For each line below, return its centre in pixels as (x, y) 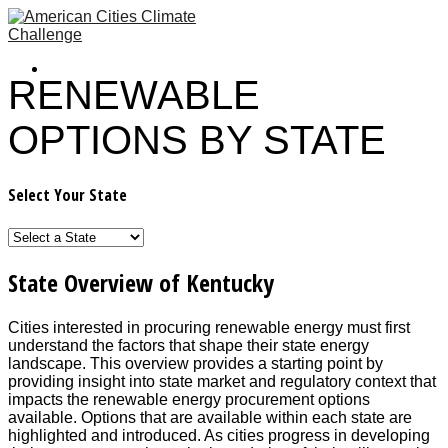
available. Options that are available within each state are (210, 418)
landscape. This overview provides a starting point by (195, 364)
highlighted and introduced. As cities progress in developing (219, 436)
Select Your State (67, 195)
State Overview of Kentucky (141, 283)
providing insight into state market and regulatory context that (222, 382)
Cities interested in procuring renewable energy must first (209, 328)
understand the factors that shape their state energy (188, 346)
